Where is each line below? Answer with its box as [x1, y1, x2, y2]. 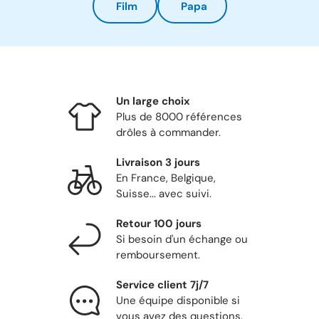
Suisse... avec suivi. [116, 187, 211, 202]
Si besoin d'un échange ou [116, 232, 248, 247]
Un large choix [116, 94, 190, 109]
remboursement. [116, 248, 200, 263]
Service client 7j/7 [116, 278, 209, 293]
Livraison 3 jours [116, 155, 200, 170]
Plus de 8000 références [116, 110, 242, 125]
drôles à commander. [116, 125, 221, 140]
